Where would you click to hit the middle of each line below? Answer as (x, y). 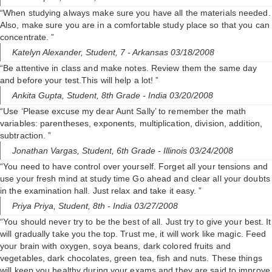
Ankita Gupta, (39, 96)
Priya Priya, (35, 206)
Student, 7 (107, 53)
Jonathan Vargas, (47, 151)
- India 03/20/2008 (178, 96)
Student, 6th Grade (120, 151)
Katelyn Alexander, (49, 53)
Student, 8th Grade (105, 96)
